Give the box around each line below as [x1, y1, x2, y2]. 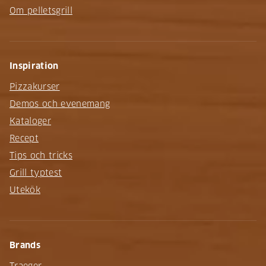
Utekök [9, 184, 40, 195]
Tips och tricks [9, 150, 72, 161]
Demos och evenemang [9, 98, 110, 109]
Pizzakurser [9, 81, 60, 92]
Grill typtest [9, 167, 62, 178]
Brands [9, 239, 40, 251]
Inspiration [9, 60, 59, 71]
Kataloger [9, 115, 51, 126]
